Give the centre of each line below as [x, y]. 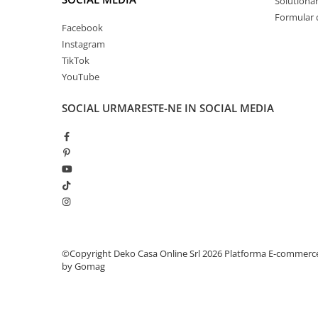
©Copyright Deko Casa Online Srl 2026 [143, 253]
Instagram [83, 44]
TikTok [76, 60]
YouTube [81, 77]
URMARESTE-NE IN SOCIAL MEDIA [188, 108]
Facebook [82, 28]
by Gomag [83, 266]
